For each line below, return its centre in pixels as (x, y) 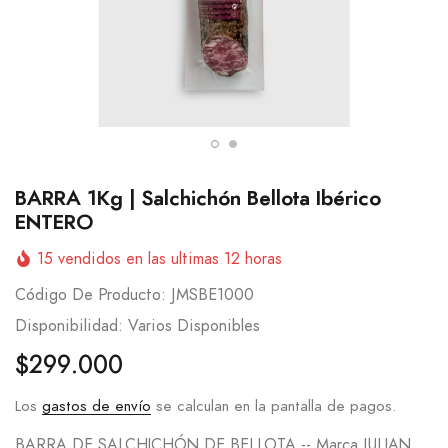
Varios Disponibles (194, 325)
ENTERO (54, 222)
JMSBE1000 (212, 294)
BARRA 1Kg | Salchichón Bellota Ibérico (198, 198)
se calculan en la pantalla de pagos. (273, 406)
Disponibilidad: (69, 325)
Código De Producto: (90, 294)
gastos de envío (96, 406)
